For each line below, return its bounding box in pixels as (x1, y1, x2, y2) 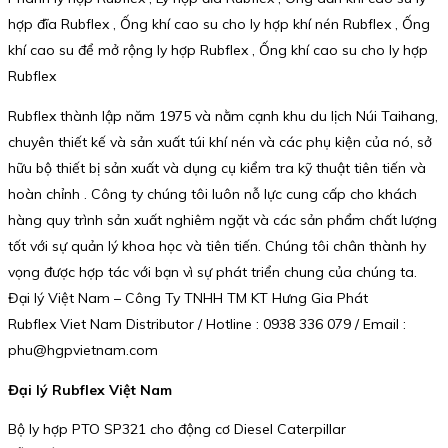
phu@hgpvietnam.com (8, 341, 158, 360)
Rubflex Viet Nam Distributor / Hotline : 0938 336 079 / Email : (8, 315, 406, 334)
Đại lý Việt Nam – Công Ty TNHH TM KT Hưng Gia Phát (8, 289, 368, 308)
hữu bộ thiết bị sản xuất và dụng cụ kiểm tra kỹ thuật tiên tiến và (8, 159, 426, 178)
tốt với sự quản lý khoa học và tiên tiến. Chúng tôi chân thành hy (8, 237, 426, 256)
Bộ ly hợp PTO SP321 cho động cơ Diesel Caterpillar (8, 420, 346, 439)
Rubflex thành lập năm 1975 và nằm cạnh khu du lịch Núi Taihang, (8, 107, 438, 126)
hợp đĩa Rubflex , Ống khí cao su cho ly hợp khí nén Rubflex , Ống (8, 15, 430, 34)
